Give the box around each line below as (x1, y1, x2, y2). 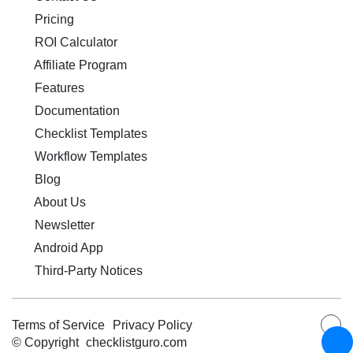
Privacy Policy (113, 318, 192, 332)
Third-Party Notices (32, 264, 143, 277)
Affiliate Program (32, 58, 127, 72)
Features (32, 81, 84, 95)
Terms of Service (12, 318, 105, 332)
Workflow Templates (32, 150, 147, 163)
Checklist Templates (32, 127, 147, 140)
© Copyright (12, 336, 82, 349)
